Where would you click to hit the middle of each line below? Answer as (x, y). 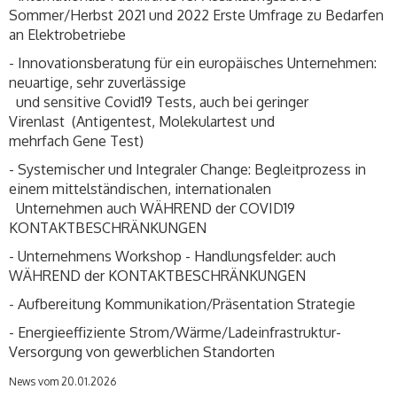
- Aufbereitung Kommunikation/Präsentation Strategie (182, 304)
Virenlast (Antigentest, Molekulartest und (142, 122)
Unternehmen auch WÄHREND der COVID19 (152, 209)
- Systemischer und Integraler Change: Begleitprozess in (187, 170)
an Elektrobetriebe (67, 35)
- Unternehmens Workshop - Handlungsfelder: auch (172, 257)
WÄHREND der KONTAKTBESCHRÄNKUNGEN (157, 276)
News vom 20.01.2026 (62, 382)
